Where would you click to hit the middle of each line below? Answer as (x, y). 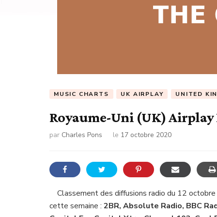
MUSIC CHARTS (81, 94)
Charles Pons (82, 135)
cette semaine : (77, 206)
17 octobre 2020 (146, 135)
